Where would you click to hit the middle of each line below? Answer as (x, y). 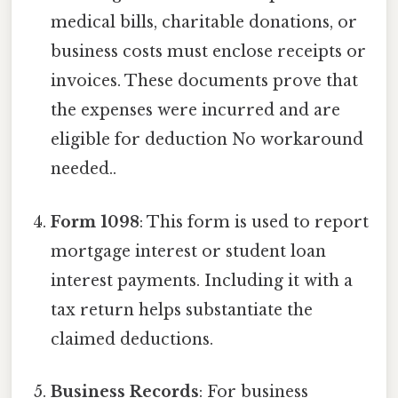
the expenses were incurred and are (196, 111)
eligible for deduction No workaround (207, 140)
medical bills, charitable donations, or (204, 23)
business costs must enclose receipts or (209, 52)
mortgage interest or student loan (189, 251)
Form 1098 (96, 222)
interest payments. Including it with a (202, 280)
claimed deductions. (132, 339)
